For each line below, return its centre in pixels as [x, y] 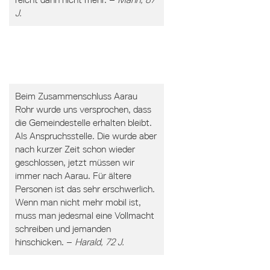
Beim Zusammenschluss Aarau [76, 96]
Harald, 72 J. [99, 242]
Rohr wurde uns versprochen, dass [83, 109]
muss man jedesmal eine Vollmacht [84, 215]
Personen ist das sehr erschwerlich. [85, 189]
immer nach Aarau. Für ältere [73, 176]
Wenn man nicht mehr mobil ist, [78, 202]
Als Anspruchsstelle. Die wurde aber [86, 136]
